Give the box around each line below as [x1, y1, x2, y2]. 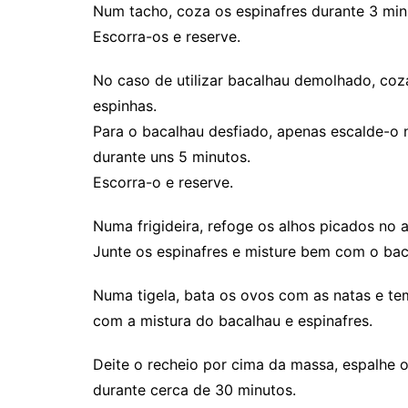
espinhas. [93, 97, 157, 116]
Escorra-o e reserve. [93, 173, 233, 192]
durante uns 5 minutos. [93, 148, 250, 167]
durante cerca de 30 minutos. [93, 381, 296, 400]
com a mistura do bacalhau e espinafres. [93, 311, 372, 331]
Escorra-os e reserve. [93, 27, 240, 46]
